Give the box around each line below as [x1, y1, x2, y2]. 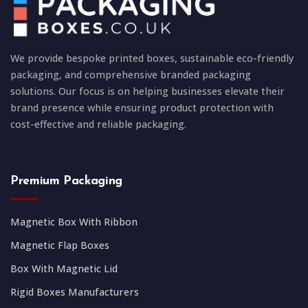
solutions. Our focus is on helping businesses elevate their [10, 84, 285, 98]
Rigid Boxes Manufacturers [10, 285, 139, 298]
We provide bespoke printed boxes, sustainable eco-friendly [10, 51, 294, 65]
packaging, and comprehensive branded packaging [10, 67, 251, 81]
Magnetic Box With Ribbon [10, 214, 137, 228]
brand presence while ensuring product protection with [10, 100, 274, 114]
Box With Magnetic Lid [10, 261, 118, 275]
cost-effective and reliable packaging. [10, 117, 186, 131]
